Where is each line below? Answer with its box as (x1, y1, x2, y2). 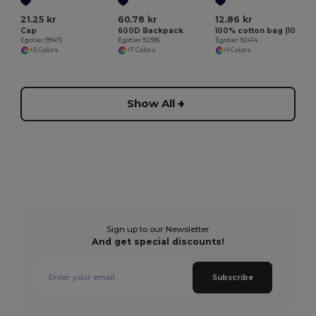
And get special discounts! (92, 236, 224, 247)
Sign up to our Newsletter (107, 224, 209, 234)
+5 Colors (29, 47, 59, 54)
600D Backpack (118, 25, 184, 35)
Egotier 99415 (20, 36, 63, 44)
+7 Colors (126, 47, 156, 54)
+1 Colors (224, 47, 252, 54)
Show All (127, 97, 175, 111)
